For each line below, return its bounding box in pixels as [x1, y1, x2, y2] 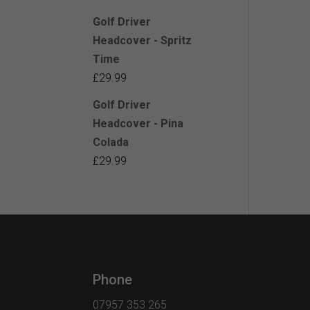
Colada [93, 136, 129, 149]
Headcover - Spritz [93, 34, 192, 48]
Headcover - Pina [93, 117, 184, 131]
